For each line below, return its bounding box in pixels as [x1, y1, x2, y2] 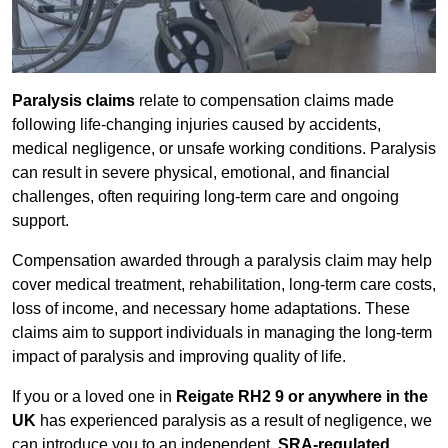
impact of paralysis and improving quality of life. [12, 348, 346, 366]
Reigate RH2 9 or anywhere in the [176, 388, 428, 406]
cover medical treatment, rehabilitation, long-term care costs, [12, 276, 436, 294]
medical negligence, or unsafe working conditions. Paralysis [12, 140, 436, 158]
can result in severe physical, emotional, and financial [12, 164, 390, 182]
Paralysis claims [12, 92, 135, 110]
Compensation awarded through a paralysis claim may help [12, 252, 432, 270]
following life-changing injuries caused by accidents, [12, 116, 381, 134]
